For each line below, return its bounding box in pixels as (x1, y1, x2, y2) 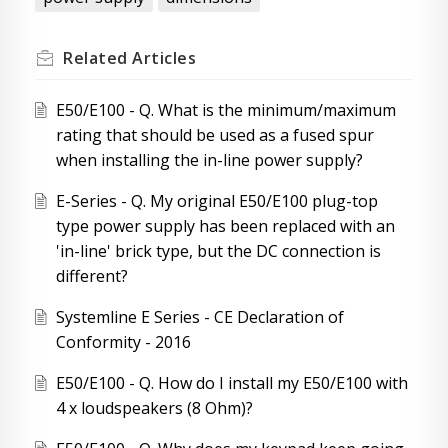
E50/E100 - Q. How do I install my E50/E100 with (55, 372, 408, 395)
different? (55, 265, 128, 288)
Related (63, 47, 132, 70)
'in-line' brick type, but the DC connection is (55, 240, 381, 263)
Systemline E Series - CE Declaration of (55, 306, 344, 329)
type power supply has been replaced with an (55, 215, 395, 238)
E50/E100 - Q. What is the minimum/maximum (55, 99, 396, 122)
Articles (132, 47, 196, 70)
